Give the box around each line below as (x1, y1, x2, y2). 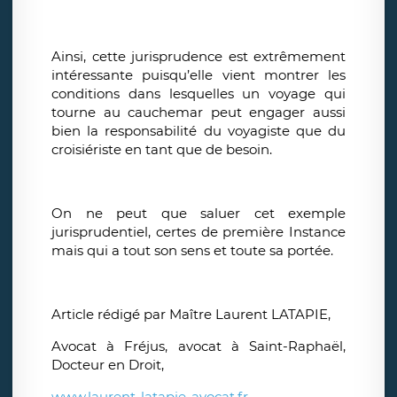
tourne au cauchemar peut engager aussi (51, 104, 346, 121)
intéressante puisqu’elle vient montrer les (51, 66, 346, 84)
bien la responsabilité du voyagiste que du (51, 122, 346, 140)
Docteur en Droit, (51, 356, 167, 374)
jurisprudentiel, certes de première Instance (51, 223, 346, 241)
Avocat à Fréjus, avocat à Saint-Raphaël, (51, 338, 346, 355)
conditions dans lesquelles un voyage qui (51, 85, 346, 103)
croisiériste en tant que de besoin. (51, 141, 272, 159)
